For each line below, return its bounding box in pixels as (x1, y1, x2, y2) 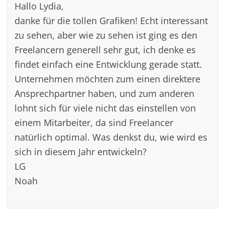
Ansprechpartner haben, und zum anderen (15, 86, 195, 99)
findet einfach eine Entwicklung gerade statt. (15, 57, 202, 70)
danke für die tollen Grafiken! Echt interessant (15, 14, 208, 27)
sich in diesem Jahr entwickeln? (15, 145, 147, 158)
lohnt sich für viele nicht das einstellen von (15, 101, 196, 114)
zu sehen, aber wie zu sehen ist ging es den (15, 28, 198, 41)
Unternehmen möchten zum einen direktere (15, 72, 201, 85)
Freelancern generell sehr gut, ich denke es (15, 43, 196, 56)
